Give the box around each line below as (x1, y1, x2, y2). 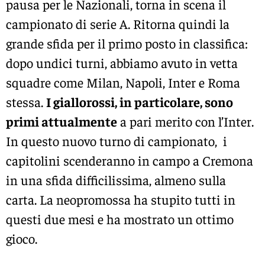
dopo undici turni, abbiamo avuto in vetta (6, 54, 238, 71)
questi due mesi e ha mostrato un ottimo (6, 210, 234, 227)
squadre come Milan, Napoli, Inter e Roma (6, 73, 240, 91)
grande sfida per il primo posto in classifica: (6, 34, 248, 51)
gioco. (6, 230, 37, 247)
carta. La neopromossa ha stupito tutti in (6, 190, 235, 208)
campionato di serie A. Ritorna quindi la (6, 15, 230, 32)
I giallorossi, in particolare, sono (46, 93, 233, 110)
